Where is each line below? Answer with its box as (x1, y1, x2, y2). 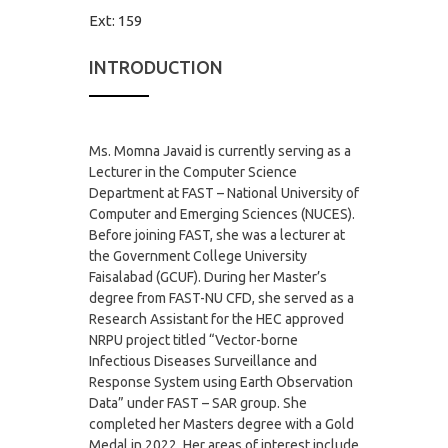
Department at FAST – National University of (89, 185, 359, 202)
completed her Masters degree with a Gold (89, 416, 354, 433)
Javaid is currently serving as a (160, 143, 351, 160)
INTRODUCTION (89, 57, 223, 78)
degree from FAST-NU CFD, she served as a (89, 290, 354, 307)
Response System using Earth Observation (89, 374, 353, 391)
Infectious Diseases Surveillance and (89, 353, 317, 370)
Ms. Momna (89, 143, 160, 160)
